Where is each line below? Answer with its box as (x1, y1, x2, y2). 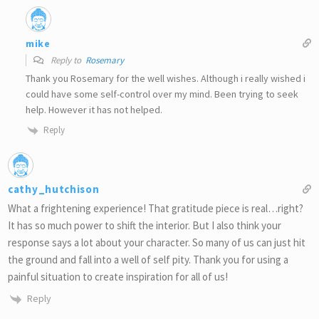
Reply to (48, 54, 85, 67)
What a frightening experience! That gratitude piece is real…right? (8, 202, 303, 216)
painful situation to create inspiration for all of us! (8, 270, 228, 284)
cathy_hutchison (8, 182, 100, 197)
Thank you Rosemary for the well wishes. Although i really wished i (26, 72, 305, 85)
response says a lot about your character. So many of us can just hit (8, 236, 305, 250)
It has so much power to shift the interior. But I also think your (8, 219, 281, 233)
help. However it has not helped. (26, 103, 162, 117)
